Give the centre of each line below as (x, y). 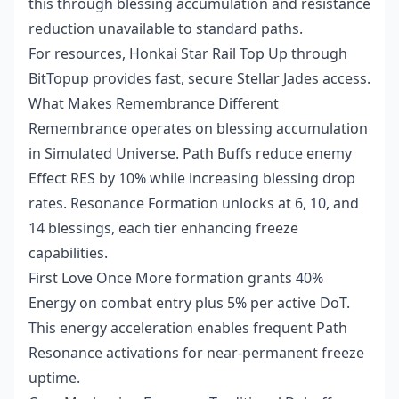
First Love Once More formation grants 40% (176, 278)
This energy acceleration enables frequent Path (188, 328)
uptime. (54, 378)
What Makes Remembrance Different (154, 103)
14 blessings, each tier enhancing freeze (163, 228)
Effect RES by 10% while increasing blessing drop (192, 178)
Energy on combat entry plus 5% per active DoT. (189, 303)
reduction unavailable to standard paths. (166, 28)
